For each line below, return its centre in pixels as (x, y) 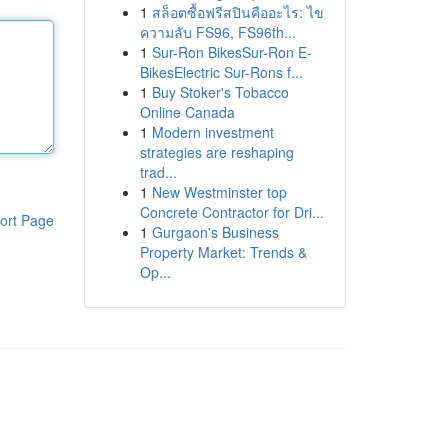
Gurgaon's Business (215, 232)
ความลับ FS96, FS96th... (217, 32)
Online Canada (187, 112)
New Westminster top (219, 192)
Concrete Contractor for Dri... (231, 212)
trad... (158, 172)
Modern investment (212, 132)
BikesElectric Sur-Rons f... (221, 72)
